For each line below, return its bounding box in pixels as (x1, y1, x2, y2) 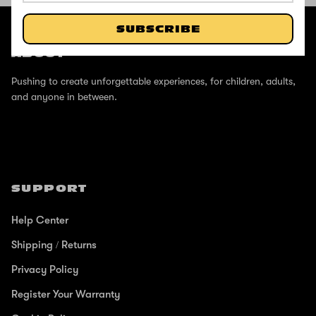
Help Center (11, 213, 68, 226)
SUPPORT (11, 183, 87, 194)
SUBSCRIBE (116, 24, 200, 35)
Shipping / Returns (11, 238, 97, 251)
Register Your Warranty (11, 287, 120, 300)
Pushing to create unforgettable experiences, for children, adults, (11, 75, 296, 87)
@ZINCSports (123, 4, 193, 17)
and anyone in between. (11, 91, 117, 103)
